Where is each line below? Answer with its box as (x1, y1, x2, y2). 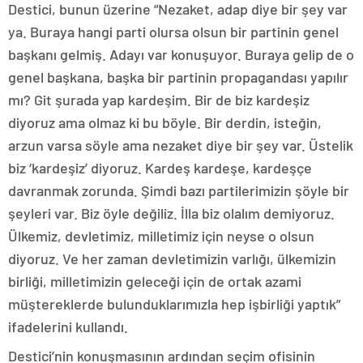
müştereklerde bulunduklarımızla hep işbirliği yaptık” (8, 295, 340, 314)
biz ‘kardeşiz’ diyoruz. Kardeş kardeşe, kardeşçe (8, 159, 312, 177)
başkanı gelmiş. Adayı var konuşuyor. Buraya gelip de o (8, 45, 354, 64)
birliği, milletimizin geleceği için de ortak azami (8, 272, 301, 291)
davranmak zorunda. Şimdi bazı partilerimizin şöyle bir (8, 181, 349, 200)
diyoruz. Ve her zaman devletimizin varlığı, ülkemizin (8, 250, 336, 268)
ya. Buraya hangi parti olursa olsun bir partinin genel (8, 23, 339, 41)
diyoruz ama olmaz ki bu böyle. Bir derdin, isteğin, (8, 113, 322, 132)
